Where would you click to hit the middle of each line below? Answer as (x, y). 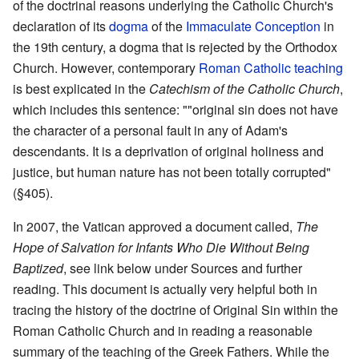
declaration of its (61, 26)
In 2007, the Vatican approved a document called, (154, 226)
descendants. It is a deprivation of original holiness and (168, 151)
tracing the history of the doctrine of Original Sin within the (175, 309)
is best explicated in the (81, 88)
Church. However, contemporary (106, 67)
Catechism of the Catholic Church (244, 88)
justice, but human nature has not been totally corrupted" (172, 171)
